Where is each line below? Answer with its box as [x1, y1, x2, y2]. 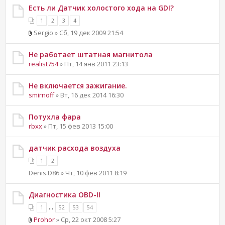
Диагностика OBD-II [29, 189, 101, 199]
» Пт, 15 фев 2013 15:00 [42, 121, 114, 131]
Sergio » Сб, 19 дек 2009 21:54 [32, 28, 124, 37]
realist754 [29, 59, 59, 68]
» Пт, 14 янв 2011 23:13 [58, 59, 129, 68]
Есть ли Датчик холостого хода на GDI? [29, 3, 174, 13]
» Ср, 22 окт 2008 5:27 [55, 214, 121, 224]
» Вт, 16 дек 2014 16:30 [54, 90, 124, 99]
